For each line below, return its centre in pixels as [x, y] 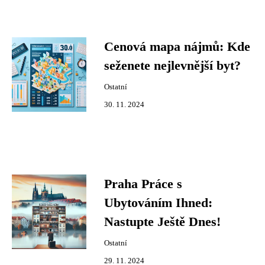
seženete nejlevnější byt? [172, 66]
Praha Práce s [143, 184]
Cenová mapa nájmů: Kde [177, 47]
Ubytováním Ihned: [158, 203]
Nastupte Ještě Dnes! [162, 222]
